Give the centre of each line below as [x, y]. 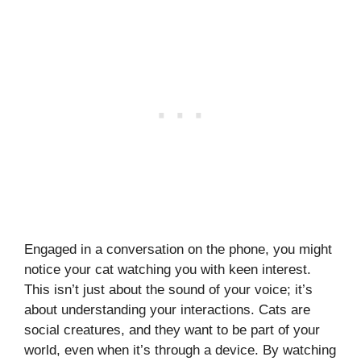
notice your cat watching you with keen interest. [168, 270]
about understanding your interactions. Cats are [167, 310]
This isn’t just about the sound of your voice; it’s [168, 290]
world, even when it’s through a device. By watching [180, 351]
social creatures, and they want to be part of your [172, 330]
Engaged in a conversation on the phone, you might [178, 250]
